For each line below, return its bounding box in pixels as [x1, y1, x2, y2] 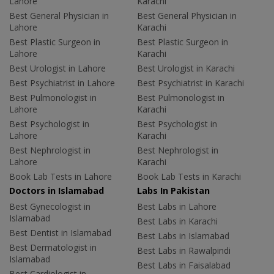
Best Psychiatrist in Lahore [9, 76, 115, 89]
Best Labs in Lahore [137, 200, 217, 212]
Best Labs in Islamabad [137, 229, 229, 242]
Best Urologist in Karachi [137, 62, 235, 74]
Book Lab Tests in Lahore [9, 170, 112, 182]
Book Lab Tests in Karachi [137, 170, 241, 182]
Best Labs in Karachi [137, 215, 218, 227]
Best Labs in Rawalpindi [137, 244, 231, 256]
